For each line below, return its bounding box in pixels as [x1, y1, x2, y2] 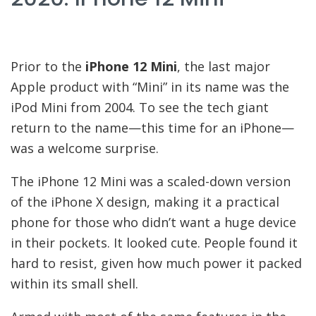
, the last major [177, 57, 270, 75]
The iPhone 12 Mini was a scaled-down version [11, 172, 291, 190]
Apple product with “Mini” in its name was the [11, 78, 289, 95]
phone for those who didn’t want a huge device [11, 213, 296, 231]
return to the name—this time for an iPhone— [11, 119, 294, 136]
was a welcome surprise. [11, 139, 159, 157]
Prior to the [11, 57, 85, 75]
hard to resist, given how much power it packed [11, 254, 302, 272]
